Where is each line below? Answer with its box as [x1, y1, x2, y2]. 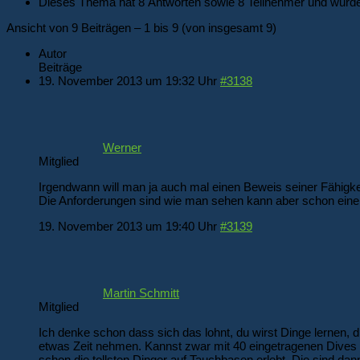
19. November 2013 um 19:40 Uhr [39, 219, 217, 233]
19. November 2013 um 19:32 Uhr [39, 73, 217, 88]
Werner [103, 140, 141, 154]
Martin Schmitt [103, 285, 179, 300]
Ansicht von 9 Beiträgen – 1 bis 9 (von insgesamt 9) [6, 20, 276, 35]
